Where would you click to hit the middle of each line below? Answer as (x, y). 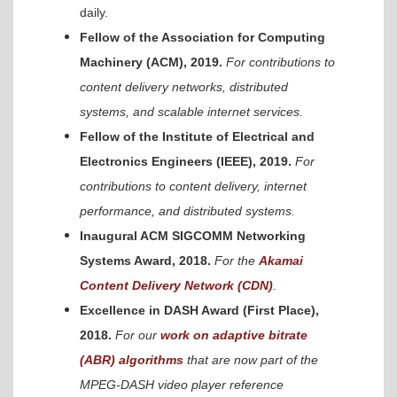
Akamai (281, 260)
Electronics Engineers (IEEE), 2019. (186, 161)
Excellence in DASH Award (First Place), (199, 310)
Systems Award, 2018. (145, 260)
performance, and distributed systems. (187, 210)
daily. (96, 12)
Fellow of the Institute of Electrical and (197, 136)
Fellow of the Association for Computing (202, 37)
